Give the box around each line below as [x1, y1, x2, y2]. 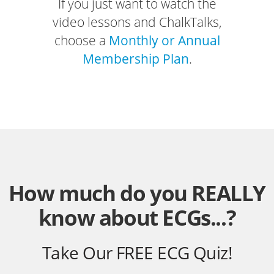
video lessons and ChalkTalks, [52, 13, 222, 31]
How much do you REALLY [8, 179, 266, 208]
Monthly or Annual [108, 32, 220, 50]
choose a [54, 32, 109, 50]
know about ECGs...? [38, 203, 236, 232]
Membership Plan [82, 50, 189, 68]
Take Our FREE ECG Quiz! [42, 241, 232, 265]
